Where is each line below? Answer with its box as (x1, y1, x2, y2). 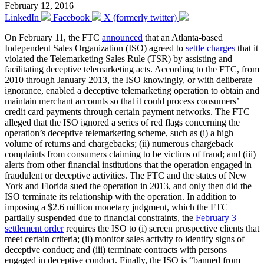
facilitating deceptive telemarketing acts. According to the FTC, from (5, 64, 259, 74)
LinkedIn (5, 12, 39, 22)
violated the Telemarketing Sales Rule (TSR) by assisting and (5, 53, 232, 64)
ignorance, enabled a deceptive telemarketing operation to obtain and (5, 85, 259, 95)
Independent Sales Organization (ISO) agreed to (5, 42, 186, 53)
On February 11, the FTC (5, 32, 102, 42)
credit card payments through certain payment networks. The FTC (5, 106, 250, 117)
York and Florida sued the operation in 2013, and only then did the (5, 180, 252, 191)
